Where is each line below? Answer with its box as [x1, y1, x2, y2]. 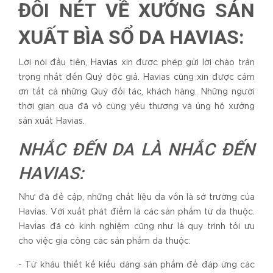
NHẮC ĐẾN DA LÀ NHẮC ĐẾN [18, 140, 255, 160]
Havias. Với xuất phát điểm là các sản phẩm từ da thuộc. [18, 208, 255, 216]
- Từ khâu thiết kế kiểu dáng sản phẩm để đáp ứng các [18, 261, 255, 269]
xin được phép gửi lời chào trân [118, 59, 255, 67]
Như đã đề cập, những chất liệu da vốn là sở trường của [18, 194, 255, 202]
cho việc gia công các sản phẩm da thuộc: [18, 238, 191, 246]
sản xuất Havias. [18, 118, 87, 126]
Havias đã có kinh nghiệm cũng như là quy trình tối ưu [18, 223, 255, 231]
